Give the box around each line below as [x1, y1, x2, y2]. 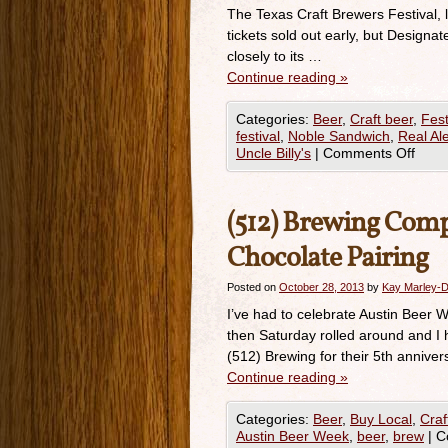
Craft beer [350, 111, 413, 127]
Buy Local [350, 411, 412, 427]
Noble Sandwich [288, 128, 390, 144]
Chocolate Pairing [227, 239, 428, 278]
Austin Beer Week [236, 428, 349, 444]
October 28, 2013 [279, 281, 364, 293]
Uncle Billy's [236, 145, 311, 161]
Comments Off [323, 145, 415, 161]
